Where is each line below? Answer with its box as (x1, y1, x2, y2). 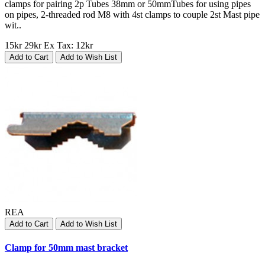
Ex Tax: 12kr (44, 40, 93, 50)
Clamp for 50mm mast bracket (5, 243, 128, 253)
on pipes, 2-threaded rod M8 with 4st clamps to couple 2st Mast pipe (5, 9, 260, 20)
